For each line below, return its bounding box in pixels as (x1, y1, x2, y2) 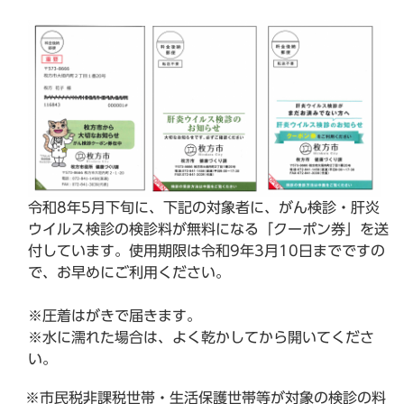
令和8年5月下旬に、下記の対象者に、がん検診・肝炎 (28, 200, 380, 216)
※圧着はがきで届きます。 (28, 308, 201, 324)
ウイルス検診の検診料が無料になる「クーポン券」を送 (28, 222, 389, 237)
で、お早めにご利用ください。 (28, 265, 230, 280)
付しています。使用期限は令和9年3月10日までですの (28, 243, 385, 259)
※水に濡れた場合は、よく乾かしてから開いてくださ (28, 330, 374, 345)
